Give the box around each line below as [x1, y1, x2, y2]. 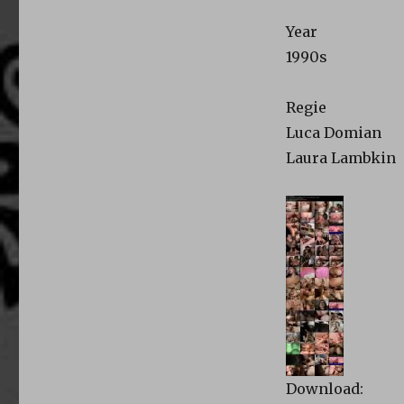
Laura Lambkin [285, 148, 396, 167]
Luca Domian [285, 123, 381, 142]
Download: [285, 379, 363, 398]
